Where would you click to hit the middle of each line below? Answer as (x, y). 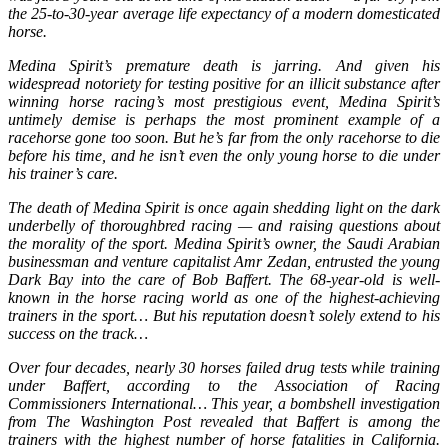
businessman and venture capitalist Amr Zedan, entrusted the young (224, 261)
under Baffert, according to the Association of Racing (224, 385)
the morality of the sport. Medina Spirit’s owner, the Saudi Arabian (224, 243)
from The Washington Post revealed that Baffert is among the (224, 421)
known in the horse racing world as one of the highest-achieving (224, 297)
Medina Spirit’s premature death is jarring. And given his (224, 65)
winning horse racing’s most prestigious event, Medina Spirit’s (224, 101)
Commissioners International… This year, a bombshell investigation (224, 403)
